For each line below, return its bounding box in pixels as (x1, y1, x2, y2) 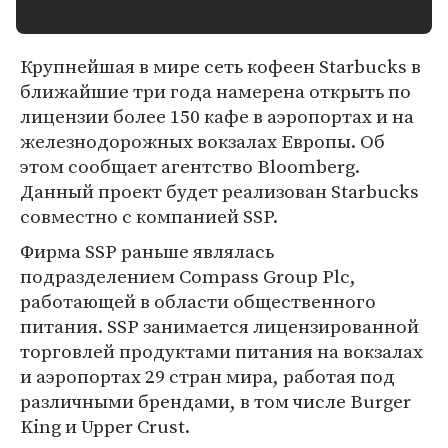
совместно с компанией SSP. (20, 203, 278, 229)
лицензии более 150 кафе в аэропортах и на (20, 103, 414, 129)
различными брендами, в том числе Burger (20, 388, 411, 414)
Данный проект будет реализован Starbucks (20, 178, 419, 204)
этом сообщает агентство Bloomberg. (20, 153, 360, 179)
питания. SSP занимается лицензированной (20, 313, 419, 339)
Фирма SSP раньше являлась (20, 238, 274, 264)
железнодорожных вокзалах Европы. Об (20, 128, 385, 154)
